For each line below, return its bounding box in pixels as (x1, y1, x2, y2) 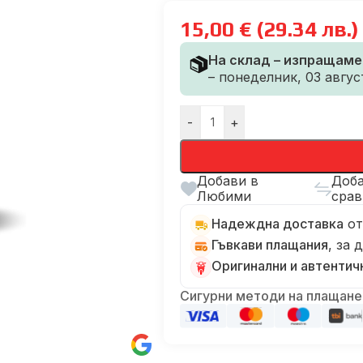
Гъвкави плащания (211, 237, 328, 253)
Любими (197, 188, 251, 204)
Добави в (197, 173, 258, 189)
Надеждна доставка (211, 216, 344, 232)
